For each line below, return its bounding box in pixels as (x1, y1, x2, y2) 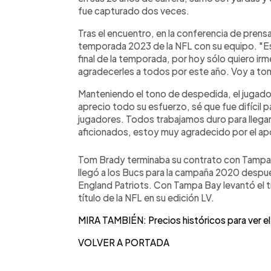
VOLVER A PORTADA (78, 236, 169, 248)
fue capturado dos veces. (78, 4, 189, 16)
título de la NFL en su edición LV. (78, 191, 214, 203)
